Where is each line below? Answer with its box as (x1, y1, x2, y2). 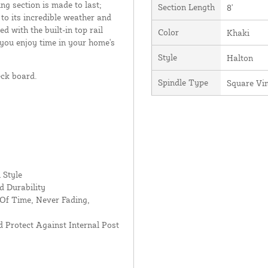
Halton (226, 52, 253, 63)
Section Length (157, 1, 215, 12)
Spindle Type (157, 77, 208, 87)
